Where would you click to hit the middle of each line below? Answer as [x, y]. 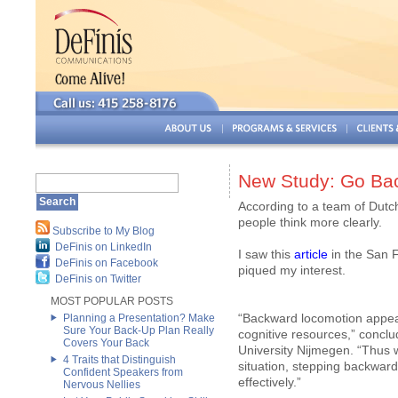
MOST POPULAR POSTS [112, 301]
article [311, 254]
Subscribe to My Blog [103, 231]
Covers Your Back [106, 343]
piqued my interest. [292, 270]
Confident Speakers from [123, 372]
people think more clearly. [310, 222]
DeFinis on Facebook [107, 263]
